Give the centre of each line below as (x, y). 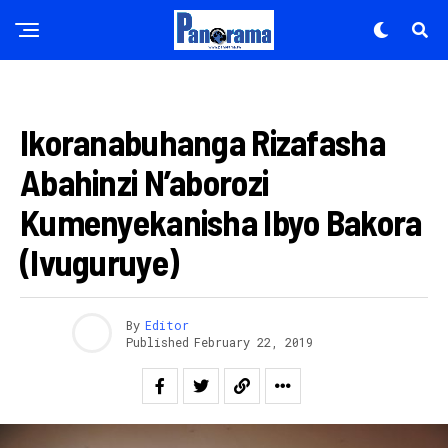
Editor (167, 324)
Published (157, 341)
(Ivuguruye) (99, 261)
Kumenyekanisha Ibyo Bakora (221, 221)
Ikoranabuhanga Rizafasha (202, 141)
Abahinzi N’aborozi (144, 181)
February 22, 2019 (253, 341)
